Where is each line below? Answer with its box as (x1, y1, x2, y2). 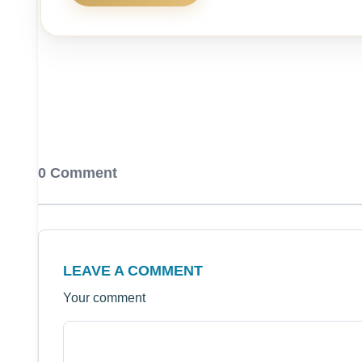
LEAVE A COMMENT (63, 262, 203, 279)
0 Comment (38, 164, 117, 181)
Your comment (63, 290, 145, 305)
